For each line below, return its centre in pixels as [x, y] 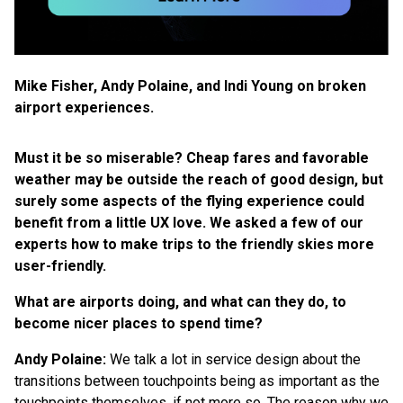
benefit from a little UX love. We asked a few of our [189, 222]
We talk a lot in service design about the [233, 359]
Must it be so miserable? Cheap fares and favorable [192, 157]
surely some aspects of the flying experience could [189, 201]
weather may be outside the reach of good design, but [199, 179]
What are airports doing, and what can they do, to [180, 301]
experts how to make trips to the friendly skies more [194, 244]
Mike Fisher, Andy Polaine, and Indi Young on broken [190, 85]
